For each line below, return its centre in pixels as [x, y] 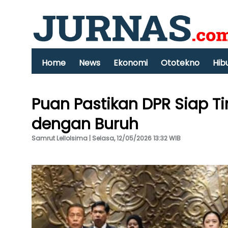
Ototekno [180, 63]
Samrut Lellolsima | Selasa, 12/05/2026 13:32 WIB [106, 138]
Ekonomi [131, 63]
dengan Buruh [85, 124]
